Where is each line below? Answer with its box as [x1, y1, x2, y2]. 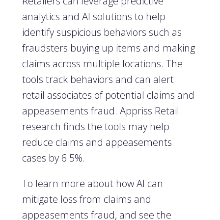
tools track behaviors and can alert [22, 73, 174, 86]
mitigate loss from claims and [22, 192, 151, 206]
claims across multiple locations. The [22, 57, 183, 70]
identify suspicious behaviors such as [22, 26, 182, 39]
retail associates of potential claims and [22, 88, 194, 102]
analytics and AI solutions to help [22, 10, 165, 23]
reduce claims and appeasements [22, 136, 172, 149]
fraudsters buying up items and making [22, 41, 195, 55]
